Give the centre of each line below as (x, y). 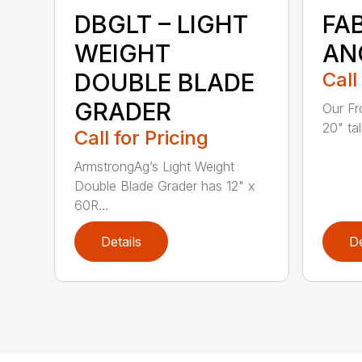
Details (122, 242)
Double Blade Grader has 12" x (165, 186)
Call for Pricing (142, 138)
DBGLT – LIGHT (162, 25)
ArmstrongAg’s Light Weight (155, 167)
